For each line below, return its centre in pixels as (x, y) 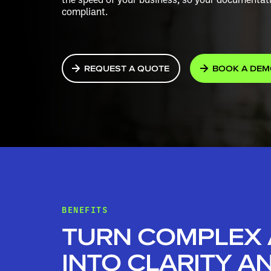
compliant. (85, 11)
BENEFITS (85, 210)
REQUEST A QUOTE (127, 68)
